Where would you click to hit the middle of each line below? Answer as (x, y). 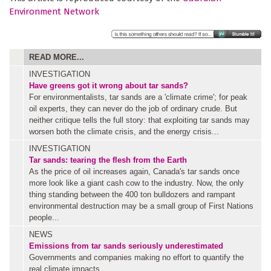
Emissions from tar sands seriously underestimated (126, 246)
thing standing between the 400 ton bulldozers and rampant (132, 194)
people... (44, 217)
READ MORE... (57, 57)
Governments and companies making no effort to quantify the (136, 257)
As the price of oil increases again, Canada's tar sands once (134, 171)
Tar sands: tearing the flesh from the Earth (108, 160)
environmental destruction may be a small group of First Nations (141, 206)
